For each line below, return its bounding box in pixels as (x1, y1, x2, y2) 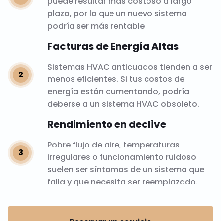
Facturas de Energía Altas (47, 39, 179, 53)
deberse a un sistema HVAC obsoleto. (47, 98, 199, 110)
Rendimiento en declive (47, 117, 166, 131)
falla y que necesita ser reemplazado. (47, 176, 198, 187)
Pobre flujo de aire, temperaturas (47, 139, 180, 150)
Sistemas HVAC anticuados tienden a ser (47, 61, 212, 73)
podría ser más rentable (47, 20, 145, 32)
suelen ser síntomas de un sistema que (47, 163, 204, 175)
